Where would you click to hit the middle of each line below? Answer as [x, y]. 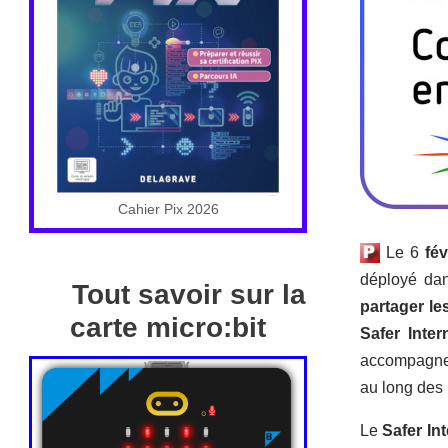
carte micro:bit [168, 328]
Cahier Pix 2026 [168, 209]
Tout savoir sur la [189, 295]
